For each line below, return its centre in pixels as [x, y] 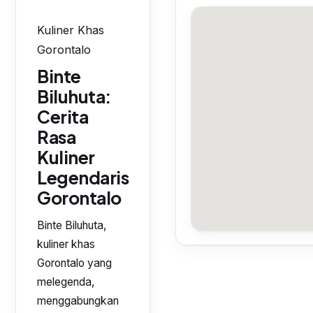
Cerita [63, 117]
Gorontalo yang [74, 263]
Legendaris [83, 177]
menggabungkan [78, 301]
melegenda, [66, 282]
